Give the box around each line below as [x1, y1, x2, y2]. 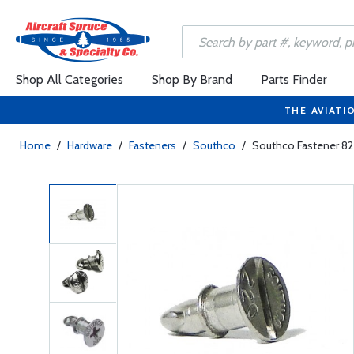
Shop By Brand [152, 72, 232, 87]
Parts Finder [261, 72, 327, 87]
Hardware [67, 138, 112, 153]
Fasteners [129, 138, 176, 153]
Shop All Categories [16, 72, 123, 87]
